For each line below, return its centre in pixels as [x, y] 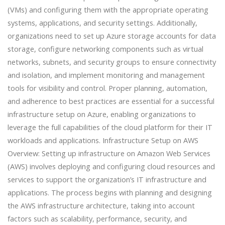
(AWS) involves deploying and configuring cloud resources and [111, 166]
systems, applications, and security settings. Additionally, [102, 23]
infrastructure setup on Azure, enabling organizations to [101, 114]
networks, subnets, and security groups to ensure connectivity [111, 62]
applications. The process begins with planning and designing [109, 193]
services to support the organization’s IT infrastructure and [107, 180]
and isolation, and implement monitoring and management [106, 75]
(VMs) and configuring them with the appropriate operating [108, 10]
